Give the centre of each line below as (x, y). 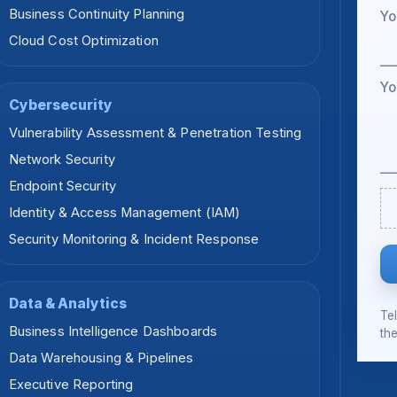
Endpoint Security (62, 187)
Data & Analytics (67, 304)
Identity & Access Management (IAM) (125, 213)
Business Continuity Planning (97, 15)
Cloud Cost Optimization (83, 41)
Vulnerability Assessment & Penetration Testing (155, 133)
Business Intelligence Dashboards (113, 332)
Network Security (62, 160)
